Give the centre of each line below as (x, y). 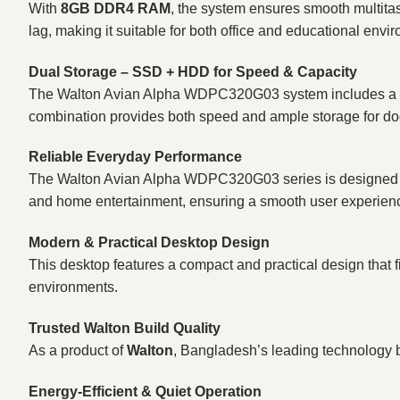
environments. (73, 287)
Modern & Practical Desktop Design (149, 243)
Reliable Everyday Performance (135, 157)
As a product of (78, 350)
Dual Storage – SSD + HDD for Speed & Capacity (193, 71)
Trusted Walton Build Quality (125, 328)
